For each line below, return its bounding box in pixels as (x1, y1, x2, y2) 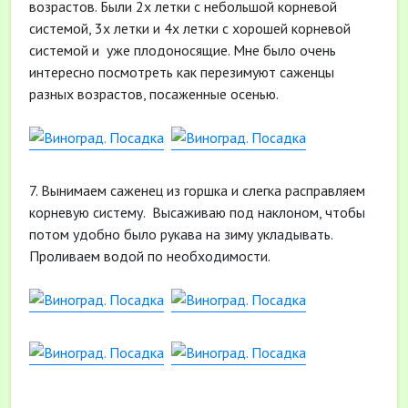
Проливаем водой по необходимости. (29, 247, 270, 265)
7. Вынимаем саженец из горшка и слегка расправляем (29, 181, 365, 199)
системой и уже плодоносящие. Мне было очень (29, 41, 336, 59)
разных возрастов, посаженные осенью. (29, 85, 279, 103)
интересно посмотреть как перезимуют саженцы (29, 63, 334, 81)
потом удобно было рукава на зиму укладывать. (29, 225, 332, 243)
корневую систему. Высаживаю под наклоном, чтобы (29, 203, 365, 221)
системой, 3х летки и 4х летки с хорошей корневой (29, 19, 351, 37)
